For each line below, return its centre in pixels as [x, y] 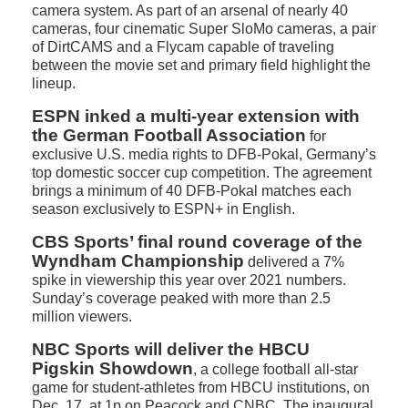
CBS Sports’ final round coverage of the [197, 242]
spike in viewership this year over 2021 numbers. [189, 280]
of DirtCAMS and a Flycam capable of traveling [183, 47]
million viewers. [82, 316]
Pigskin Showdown [112, 368]
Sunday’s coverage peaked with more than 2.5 [181, 298]
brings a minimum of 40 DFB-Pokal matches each [192, 191]
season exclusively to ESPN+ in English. [163, 209]
